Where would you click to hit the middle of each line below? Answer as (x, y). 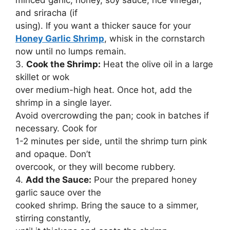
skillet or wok (42, 77)
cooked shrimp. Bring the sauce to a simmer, (107, 205)
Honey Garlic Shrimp (60, 38)
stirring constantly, (53, 218)
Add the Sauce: (59, 179)
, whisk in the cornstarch (155, 38)
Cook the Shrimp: (63, 64)
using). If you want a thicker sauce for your (103, 25)
